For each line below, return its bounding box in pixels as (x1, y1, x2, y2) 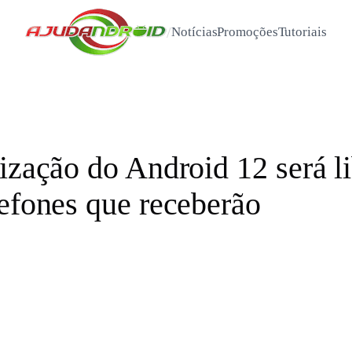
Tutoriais (277, 24, 327, 39)
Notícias (171, 24, 218, 39)
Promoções (217, 24, 278, 39)
